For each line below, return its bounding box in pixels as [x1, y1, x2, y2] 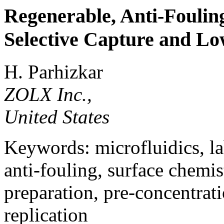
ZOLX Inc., [4, 83, 92, 105]
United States [4, 105, 109, 127]
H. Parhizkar [4, 60, 103, 82]
